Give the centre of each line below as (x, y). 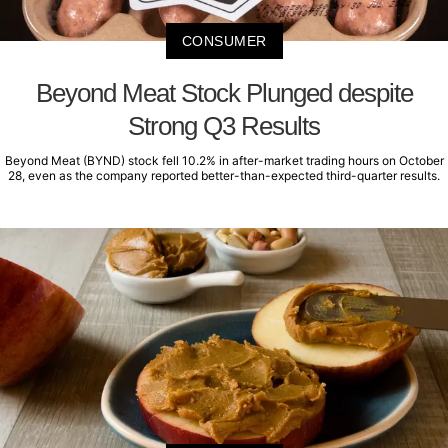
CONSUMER (224, 40)
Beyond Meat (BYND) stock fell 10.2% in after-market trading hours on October (224, 160)
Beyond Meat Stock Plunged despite (224, 92)
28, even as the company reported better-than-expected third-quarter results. (224, 175)
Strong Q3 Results (224, 125)
